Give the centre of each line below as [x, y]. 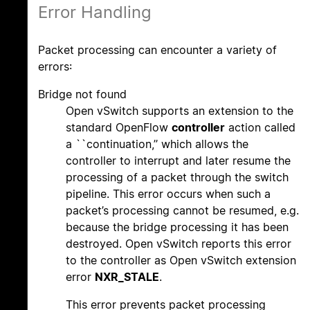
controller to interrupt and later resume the [178, 161]
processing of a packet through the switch [177, 177]
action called [260, 128]
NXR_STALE [127, 277]
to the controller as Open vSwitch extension [181, 261]
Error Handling [95, 12]
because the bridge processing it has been [177, 227]
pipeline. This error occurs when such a [168, 194]
